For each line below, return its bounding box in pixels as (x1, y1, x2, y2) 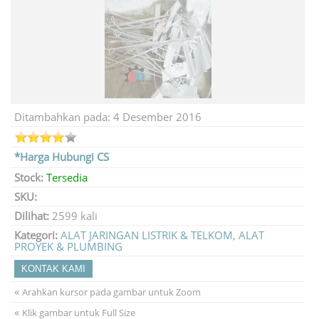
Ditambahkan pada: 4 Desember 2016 (14, 109, 202, 124)
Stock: (14, 169, 43, 184)
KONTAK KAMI (21, 263, 85, 274)
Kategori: (14, 227, 58, 242)
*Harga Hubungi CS (14, 149, 109, 164)
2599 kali (49, 208, 98, 223)
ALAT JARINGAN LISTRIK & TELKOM (61, 227, 233, 242)
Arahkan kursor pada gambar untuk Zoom (22, 286, 201, 298)
